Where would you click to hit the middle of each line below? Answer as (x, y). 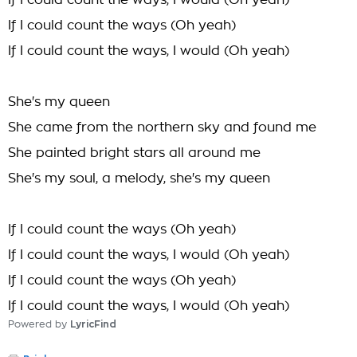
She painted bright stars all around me (134, 153)
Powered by (39, 324)
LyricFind (93, 324)
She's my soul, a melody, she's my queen (139, 178)
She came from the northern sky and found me (162, 127)
